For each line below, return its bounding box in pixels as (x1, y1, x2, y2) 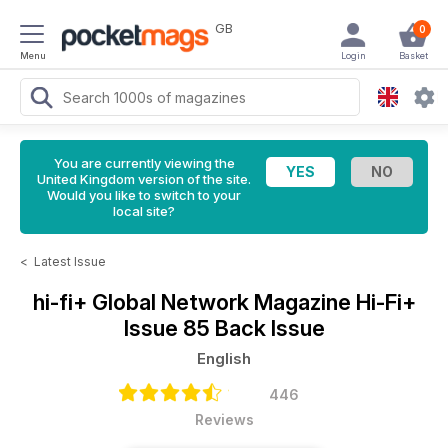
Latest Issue (34, 254, 106, 269)
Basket (398, 50, 428, 61)
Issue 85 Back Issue (123, 315, 325, 341)
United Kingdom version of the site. (37, 171, 251, 187)
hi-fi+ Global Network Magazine (32, 289, 356, 315)
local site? (113, 203, 175, 219)
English (197, 349, 251, 368)
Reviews (194, 411, 254, 428)
